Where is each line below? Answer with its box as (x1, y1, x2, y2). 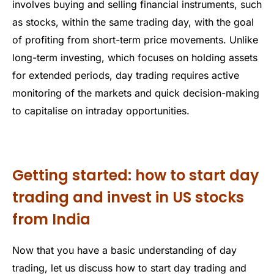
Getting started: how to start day (12, 165, 259, 186)
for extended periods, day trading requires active (12, 68, 239, 81)
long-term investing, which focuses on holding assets (12, 51, 257, 64)
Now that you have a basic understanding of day (12, 244, 237, 257)
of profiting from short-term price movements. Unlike (12, 33, 258, 46)
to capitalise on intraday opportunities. (12, 104, 190, 117)
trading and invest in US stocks (12, 187, 244, 208)
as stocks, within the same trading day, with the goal (12, 15, 254, 28)
